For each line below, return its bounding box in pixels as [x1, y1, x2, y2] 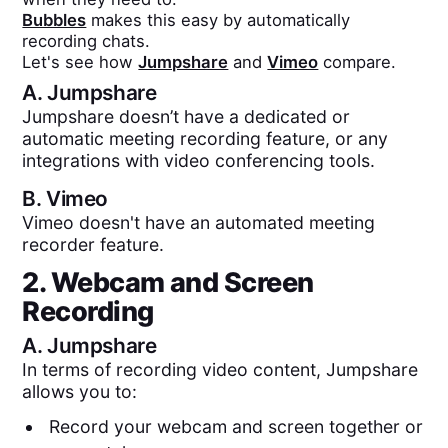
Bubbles [22, 9, 87, 30]
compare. [318, 51, 397, 72]
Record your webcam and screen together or [48, 415, 423, 437]
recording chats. [22, 30, 151, 51]
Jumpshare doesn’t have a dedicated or [22, 106, 351, 128]
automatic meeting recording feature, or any [22, 128, 389, 150]
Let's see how [22, 51, 139, 72]
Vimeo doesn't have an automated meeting [22, 211, 376, 233]
